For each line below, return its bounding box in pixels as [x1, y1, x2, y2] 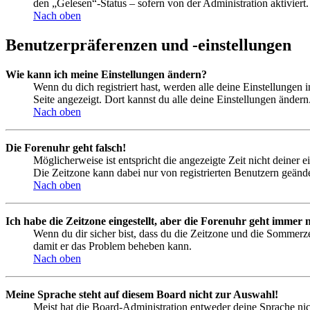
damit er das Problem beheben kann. [33, 239, 192, 252]
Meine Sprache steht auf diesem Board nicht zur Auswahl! [6, 288, 278, 300]
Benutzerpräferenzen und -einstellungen [6, 36, 291, 54]
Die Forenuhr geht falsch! [6, 141, 126, 154]
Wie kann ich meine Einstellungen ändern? [6, 68, 207, 80]
